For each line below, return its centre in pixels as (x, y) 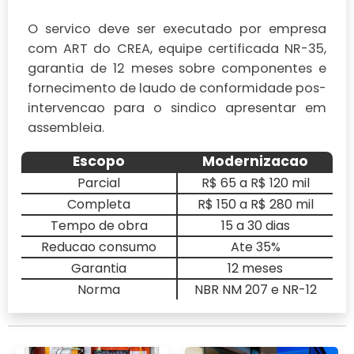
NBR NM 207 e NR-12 (255, 289)
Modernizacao (255, 161)
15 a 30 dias (255, 225)
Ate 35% (255, 247)
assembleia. (66, 127)
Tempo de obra (99, 225)
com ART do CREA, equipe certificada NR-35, (177, 48)
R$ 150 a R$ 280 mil (255, 204)
